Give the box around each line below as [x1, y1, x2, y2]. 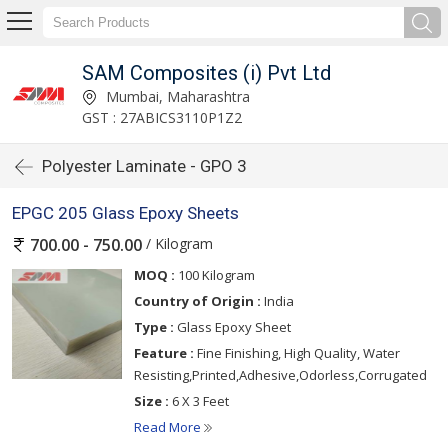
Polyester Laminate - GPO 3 [42, 156, 246, 176]
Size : [134, 392, 169, 411]
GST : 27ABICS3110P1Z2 [81, 107, 242, 127]
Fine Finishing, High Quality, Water [194, 344, 400, 363]
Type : [134, 318, 174, 337]
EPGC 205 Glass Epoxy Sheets [12, 203, 239, 223]
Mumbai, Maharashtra [101, 86, 250, 106]
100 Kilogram [175, 266, 255, 285]
